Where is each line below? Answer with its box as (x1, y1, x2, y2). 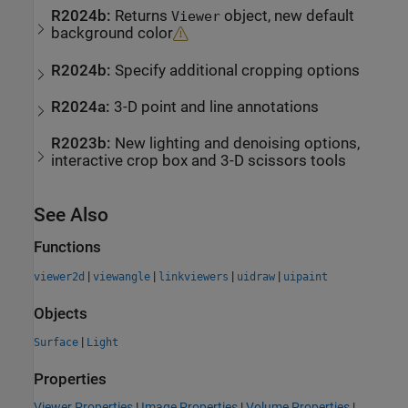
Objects (34, 304, 87, 322)
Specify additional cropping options (115, 61, 361, 79)
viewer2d (34, 270, 85, 283)
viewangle (93, 270, 150, 283)
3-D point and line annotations (114, 97, 320, 116)
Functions (34, 239, 101, 257)
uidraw (237, 270, 275, 283)
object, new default (220, 7, 355, 25)
